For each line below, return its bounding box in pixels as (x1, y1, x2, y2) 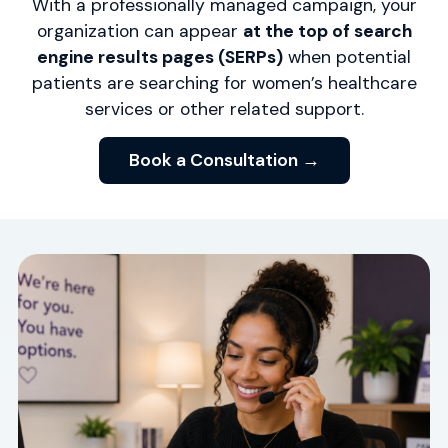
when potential (283, 46, 411, 69)
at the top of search (242, 20, 412, 43)
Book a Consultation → (128, 148, 320, 171)
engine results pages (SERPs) (37, 46, 283, 69)
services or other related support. (84, 98, 364, 121)
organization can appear (36, 20, 243, 43)
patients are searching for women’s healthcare (31, 72, 417, 95)
